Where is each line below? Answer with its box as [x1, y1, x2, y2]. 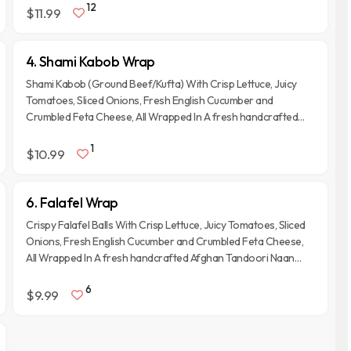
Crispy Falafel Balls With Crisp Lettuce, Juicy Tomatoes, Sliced [26, 218, 306, 232]
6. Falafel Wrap [26, 194, 118, 212]
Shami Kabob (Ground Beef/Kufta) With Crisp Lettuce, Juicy [26, 77, 297, 91]
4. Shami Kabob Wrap [26, 52, 155, 71]
